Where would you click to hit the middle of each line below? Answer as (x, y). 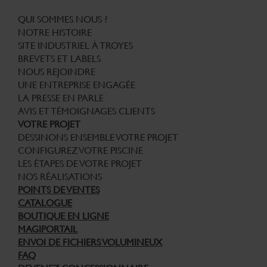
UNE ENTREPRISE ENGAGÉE (77, 85)
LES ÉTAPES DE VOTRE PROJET (80, 163)
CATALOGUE (45, 203)
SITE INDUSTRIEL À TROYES (75, 45)
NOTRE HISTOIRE (55, 32)
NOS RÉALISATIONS (60, 176)
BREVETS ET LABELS (59, 58)
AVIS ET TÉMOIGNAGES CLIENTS (86, 111)
